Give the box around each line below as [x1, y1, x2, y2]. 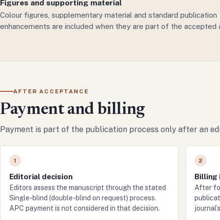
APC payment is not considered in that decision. [9, 204, 160, 213]
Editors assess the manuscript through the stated [9, 184, 166, 192]
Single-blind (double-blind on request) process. [9, 194, 156, 202]
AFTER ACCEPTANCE [13, 87, 89, 95]
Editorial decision [9, 171, 73, 181]
